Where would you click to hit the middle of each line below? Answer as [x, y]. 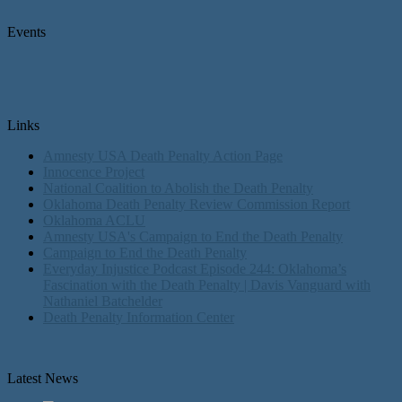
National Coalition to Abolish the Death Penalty [178, 188]
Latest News [43, 378]
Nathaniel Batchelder [103, 301]
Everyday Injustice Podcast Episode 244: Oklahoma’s [195, 268]
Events [26, 31]
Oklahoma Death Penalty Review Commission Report [197, 204]
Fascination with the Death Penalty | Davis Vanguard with [207, 284]
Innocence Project [94, 171]
